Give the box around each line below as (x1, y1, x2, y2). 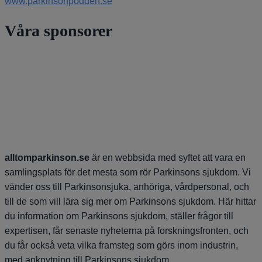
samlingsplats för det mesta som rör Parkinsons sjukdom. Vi (5, 167, 251, 178)
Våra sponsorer (5, 21, 112, 40)
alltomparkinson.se (5, 153, 89, 163)
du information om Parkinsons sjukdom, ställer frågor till (5, 211, 233, 222)
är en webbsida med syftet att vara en (89, 153, 246, 163)
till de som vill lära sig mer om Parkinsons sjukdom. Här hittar (5, 196, 256, 207)
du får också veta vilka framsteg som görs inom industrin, (5, 240, 238, 251)
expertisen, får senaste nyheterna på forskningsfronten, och (5, 226, 249, 236)
